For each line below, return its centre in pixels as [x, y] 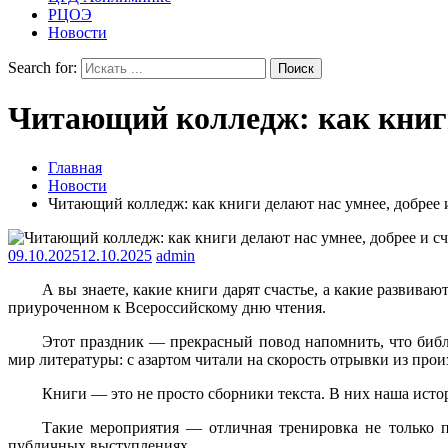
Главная [75, 167]
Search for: [42, 67]
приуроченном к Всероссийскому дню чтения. [167, 307]
